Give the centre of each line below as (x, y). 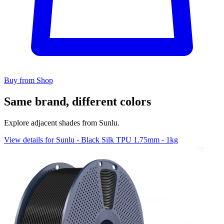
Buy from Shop (28, 80)
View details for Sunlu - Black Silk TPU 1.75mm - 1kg (91, 140)
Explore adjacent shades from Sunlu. (62, 123)
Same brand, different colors (77, 102)
